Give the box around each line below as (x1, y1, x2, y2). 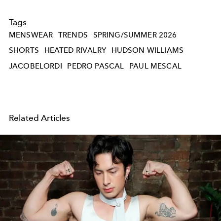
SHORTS (9, 46, 39, 55)
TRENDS (58, 30, 88, 39)
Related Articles (9, 112, 71, 123)
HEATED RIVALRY (44, 46, 106, 55)
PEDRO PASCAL (67, 62, 124, 71)
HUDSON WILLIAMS (111, 46, 184, 55)
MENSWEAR (9, 30, 53, 39)
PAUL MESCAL (129, 62, 182, 71)
